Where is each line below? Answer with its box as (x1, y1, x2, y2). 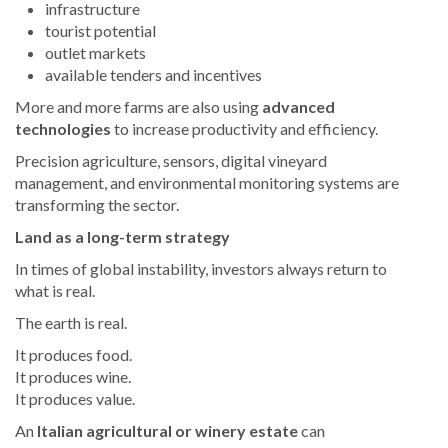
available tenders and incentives (45, 65, 262, 85)
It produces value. (15, 389, 135, 409)
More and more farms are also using (15, 97, 262, 117)
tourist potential (45, 21, 156, 41)
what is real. (15, 281, 95, 301)
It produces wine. (15, 367, 131, 387)
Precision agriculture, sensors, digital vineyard (15, 151, 327, 171)
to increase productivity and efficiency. (111, 119, 378, 139)
